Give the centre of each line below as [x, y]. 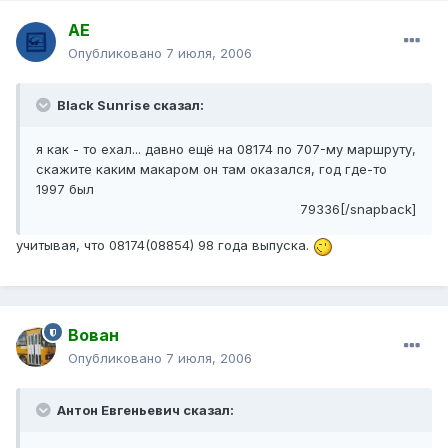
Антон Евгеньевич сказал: [144, 410]
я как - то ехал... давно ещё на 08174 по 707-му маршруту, [226, 149]
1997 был [65, 189]
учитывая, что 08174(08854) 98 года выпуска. [164, 245]
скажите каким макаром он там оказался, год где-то [211, 169]
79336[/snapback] [358, 209]
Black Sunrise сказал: [129, 105]
